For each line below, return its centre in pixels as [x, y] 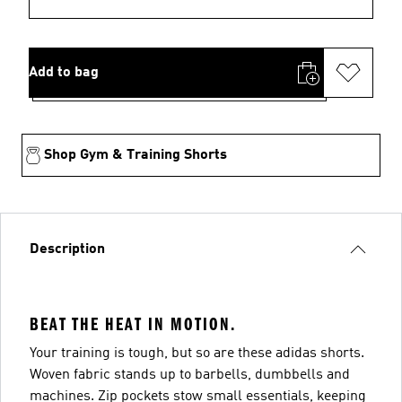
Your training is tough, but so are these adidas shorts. [197, 353]
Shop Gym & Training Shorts [135, 155]
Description [67, 249]
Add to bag [64, 72]
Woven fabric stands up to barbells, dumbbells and [190, 375]
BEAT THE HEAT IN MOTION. [133, 324]
